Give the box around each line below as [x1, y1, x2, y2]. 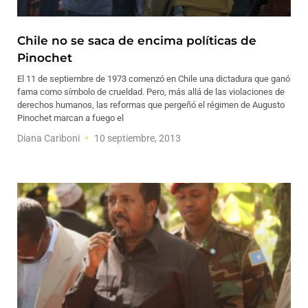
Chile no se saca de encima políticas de [17, 34, 256, 47]
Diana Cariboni [17, 133, 82, 144]
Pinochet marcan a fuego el [17, 113, 124, 123]
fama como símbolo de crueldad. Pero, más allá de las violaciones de [17, 87, 285, 97]
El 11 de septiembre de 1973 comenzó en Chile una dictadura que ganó [17, 74, 290, 84]
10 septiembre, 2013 [92, 133, 181, 144]
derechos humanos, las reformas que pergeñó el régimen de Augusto [17, 100, 285, 110]
